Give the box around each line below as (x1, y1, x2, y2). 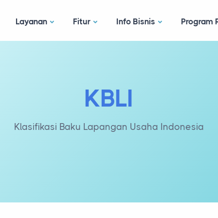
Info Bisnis (116, 17, 155, 26)
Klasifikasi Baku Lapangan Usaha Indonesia (14, 122, 204, 132)
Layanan (16, 17, 47, 26)
